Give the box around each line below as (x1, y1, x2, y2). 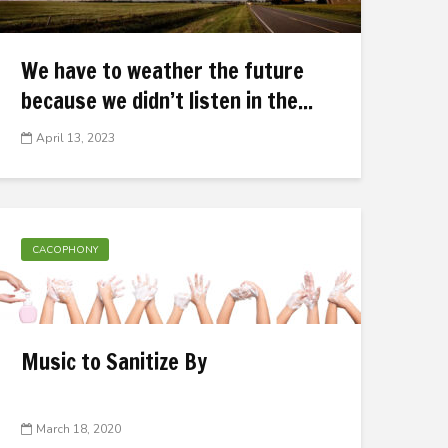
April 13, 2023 (36, 130, 115, 147)
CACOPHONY (32, 243, 98, 257)
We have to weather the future (21, 55, 304, 86)
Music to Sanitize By (21, 346, 207, 377)
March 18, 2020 (36, 421, 121, 438)
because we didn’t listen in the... (21, 85, 313, 116)
